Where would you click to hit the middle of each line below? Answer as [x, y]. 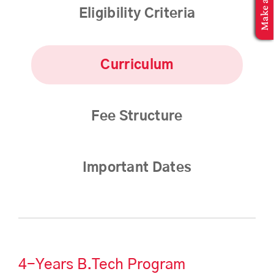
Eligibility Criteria [137, 13]
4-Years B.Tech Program [102, 265]
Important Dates [137, 167]
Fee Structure [137, 116]
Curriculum [137, 65]
